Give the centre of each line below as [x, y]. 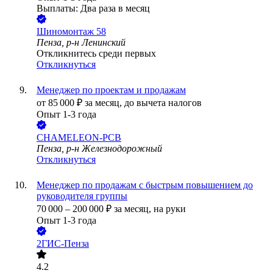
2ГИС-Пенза [63, 244]
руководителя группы [82, 196]
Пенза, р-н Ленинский [81, 43]
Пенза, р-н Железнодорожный [99, 149]
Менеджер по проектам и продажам [111, 90]
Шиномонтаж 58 [71, 32]
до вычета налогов [163, 103]
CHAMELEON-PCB [79, 138]
